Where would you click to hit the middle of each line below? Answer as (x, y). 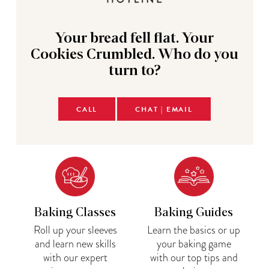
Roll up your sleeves (75, 230)
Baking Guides (194, 213)
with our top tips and (194, 257)
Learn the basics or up (194, 230)
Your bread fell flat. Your (134, 38)
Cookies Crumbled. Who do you (134, 55)
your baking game (194, 243)
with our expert (75, 257)
